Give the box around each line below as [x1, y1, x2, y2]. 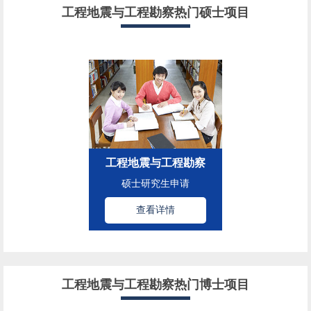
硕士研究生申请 [121, 178, 190, 190]
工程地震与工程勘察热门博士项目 [62, 277, 249, 292]
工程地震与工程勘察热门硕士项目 [62, 6, 249, 19]
